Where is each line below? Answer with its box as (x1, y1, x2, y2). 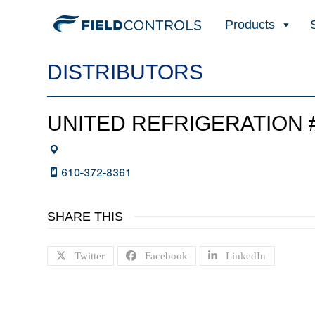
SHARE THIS (47, 209, 124, 224)
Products (224, 17, 275, 32)
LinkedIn (226, 250, 266, 262)
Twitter (75, 250, 105, 262)
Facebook (144, 250, 188, 262)
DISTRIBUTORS (47, 60, 204, 84)
